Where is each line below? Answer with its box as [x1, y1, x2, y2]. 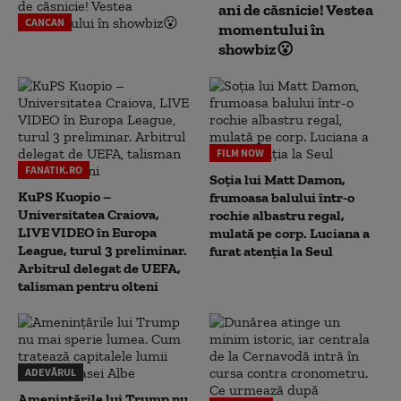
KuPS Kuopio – [18, 188, 111, 205]
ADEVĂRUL [25, 365, 76, 379]
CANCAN [25, 15, 64, 29]
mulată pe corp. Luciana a [209, 225, 370, 242]
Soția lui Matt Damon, [209, 171, 346, 188]
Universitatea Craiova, [18, 206, 159, 223]
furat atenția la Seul [209, 243, 333, 260]
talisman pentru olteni [18, 277, 158, 294]
